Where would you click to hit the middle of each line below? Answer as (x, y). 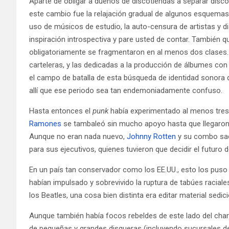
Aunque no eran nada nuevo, (78, 136)
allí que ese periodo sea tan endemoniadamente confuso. (126, 90)
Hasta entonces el (61, 111)
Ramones (45, 123)
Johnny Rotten (151, 136)
